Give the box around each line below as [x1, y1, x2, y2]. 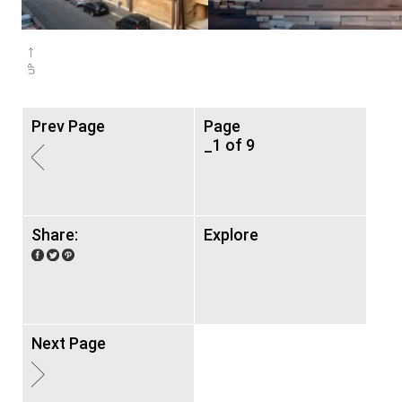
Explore [204, 225, 258, 244]
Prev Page [31, 117, 105, 135]
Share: [31, 225, 78, 244]
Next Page [31, 334, 106, 353]
